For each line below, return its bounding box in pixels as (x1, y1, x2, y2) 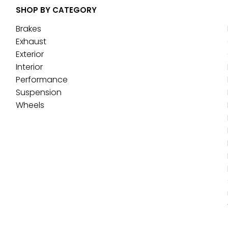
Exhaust (15, 35, 46, 47)
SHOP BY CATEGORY (15, 4, 97, 15)
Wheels (15, 99, 44, 111)
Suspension (15, 86, 62, 98)
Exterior (15, 48, 44, 60)
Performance (15, 73, 68, 85)
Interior (15, 61, 43, 73)
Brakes (15, 22, 41, 35)
